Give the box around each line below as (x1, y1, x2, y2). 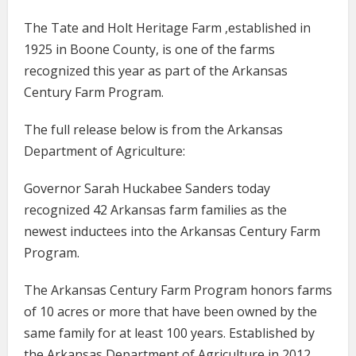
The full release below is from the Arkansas (24, 121, 283, 138)
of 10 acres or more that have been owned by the (24, 303, 317, 320)
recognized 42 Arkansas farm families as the (24, 201, 287, 219)
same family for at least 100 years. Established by (24, 324, 315, 342)
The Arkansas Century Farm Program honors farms (24, 281, 332, 299)
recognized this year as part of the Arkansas (24, 62, 288, 79)
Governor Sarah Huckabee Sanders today (24, 180, 270, 197)
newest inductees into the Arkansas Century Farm (24, 222, 320, 240)
